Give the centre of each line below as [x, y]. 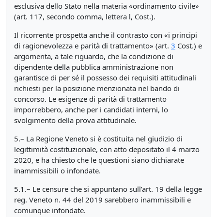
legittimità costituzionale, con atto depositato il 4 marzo [107, 149]
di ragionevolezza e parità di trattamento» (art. [93, 46]
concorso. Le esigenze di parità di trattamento [90, 99]
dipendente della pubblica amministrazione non [94, 67]
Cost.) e [189, 46]
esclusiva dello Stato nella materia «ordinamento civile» [107, 6]
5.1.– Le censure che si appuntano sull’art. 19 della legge [108, 189]
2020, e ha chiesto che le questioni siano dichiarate [99, 160]
